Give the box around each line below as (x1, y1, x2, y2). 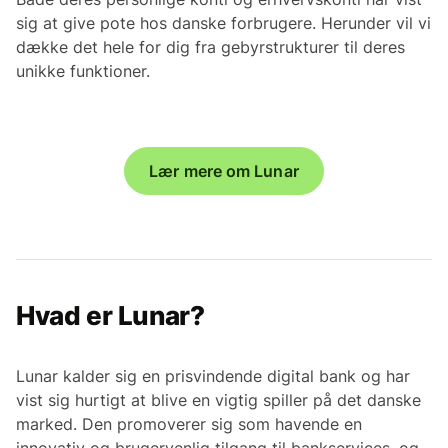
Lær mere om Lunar (149, 160, 299, 181)
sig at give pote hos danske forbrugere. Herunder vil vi (16, 12, 431, 33)
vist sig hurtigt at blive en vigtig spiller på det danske (16, 389, 421, 410)
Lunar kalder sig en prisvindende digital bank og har (16, 365, 410, 386)
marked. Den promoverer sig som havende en (16, 413, 362, 434)
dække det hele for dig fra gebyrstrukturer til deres (16, 36, 405, 57)
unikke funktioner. (16, 60, 150, 81)
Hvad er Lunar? (16, 299, 205, 331)
